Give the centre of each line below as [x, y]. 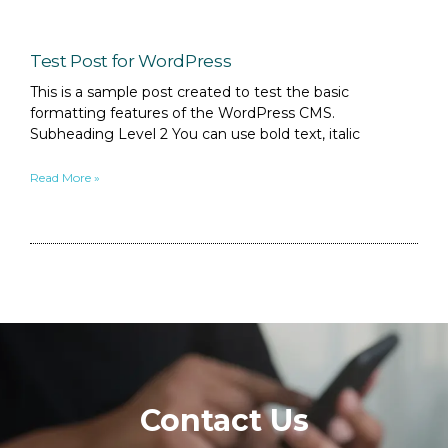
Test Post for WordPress [131, 61]
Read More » [65, 177]
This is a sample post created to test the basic [189, 92]
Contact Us [224, 420]
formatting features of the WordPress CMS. [182, 113]
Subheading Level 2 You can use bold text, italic [195, 134]
